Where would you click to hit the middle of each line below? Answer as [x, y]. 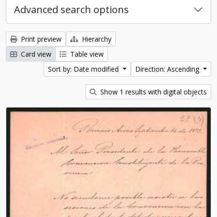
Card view [35, 54]
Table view [86, 54]
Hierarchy [96, 39]
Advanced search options [71, 9]
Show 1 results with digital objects [153, 92]
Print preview [40, 39]
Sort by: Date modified [85, 69]
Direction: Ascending [168, 69]
